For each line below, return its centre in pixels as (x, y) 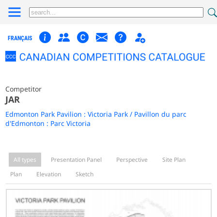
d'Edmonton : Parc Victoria (48, 123)
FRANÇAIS (20, 38)
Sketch (85, 174)
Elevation (49, 174)
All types (25, 159)
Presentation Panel (77, 159)
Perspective (132, 159)
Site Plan (174, 159)
